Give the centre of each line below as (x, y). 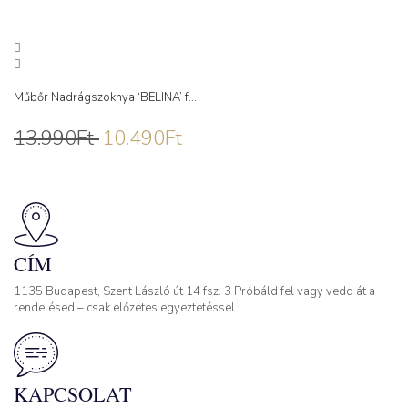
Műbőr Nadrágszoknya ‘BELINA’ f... (105, 98)
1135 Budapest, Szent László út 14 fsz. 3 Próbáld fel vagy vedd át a (194, 291)
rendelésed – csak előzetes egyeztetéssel (124, 307)
